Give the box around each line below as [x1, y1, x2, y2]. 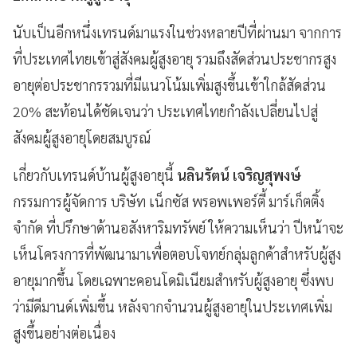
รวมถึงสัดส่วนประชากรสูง [196, 49, 336, 68]
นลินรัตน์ [177, 165, 229, 184]
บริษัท [111, 191, 146, 210]
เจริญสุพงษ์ [233, 165, 301, 184]
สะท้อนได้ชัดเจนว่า [45, 101, 154, 120]
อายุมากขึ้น [13, 270, 74, 289]
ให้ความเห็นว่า [209, 218, 290, 237]
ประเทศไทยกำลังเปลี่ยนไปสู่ [157, 101, 318, 120]
